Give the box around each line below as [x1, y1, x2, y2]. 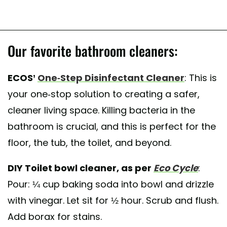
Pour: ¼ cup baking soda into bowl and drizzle [8, 177, 214, 191]
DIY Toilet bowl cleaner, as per [8, 161, 154, 174]
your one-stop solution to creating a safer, [8, 87, 200, 100]
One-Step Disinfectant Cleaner [37, 71, 184, 84]
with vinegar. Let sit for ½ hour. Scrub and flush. [8, 194, 218, 207]
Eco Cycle [154, 161, 198, 174]
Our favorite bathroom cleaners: [8, 40, 177, 61]
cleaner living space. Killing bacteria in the [8, 103, 195, 117]
